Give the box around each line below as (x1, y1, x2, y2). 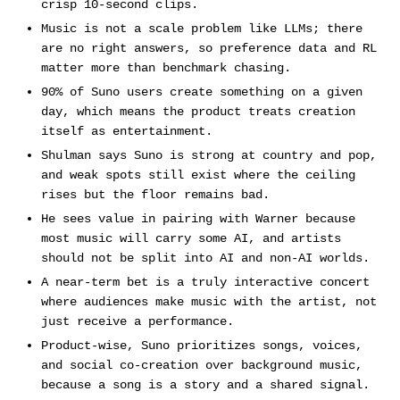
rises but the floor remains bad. (40, 187, 270, 203)
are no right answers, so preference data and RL (40, 41, 377, 56)
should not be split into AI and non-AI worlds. (40, 251, 370, 266)
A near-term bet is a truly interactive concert (40, 275, 370, 290)
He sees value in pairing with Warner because (40, 212, 355, 227)
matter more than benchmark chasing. (40, 61, 291, 76)
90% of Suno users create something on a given (40, 85, 362, 100)
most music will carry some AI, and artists (40, 231, 341, 246)
